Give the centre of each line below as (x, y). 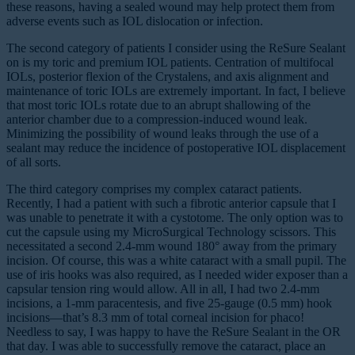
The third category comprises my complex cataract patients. (154, 189)
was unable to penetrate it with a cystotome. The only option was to (175, 218)
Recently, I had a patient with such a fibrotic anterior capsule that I (171, 204)
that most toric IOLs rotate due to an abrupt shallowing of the (158, 105)
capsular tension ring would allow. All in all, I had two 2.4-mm (163, 289)
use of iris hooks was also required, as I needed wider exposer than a (177, 275)
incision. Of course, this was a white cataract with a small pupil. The (176, 261)
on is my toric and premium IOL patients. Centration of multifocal (170, 63)
